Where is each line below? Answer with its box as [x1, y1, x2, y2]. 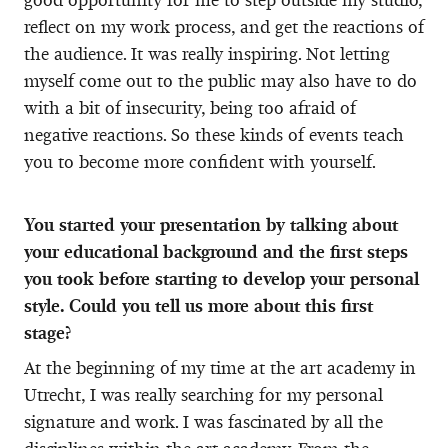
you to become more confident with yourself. [24, 150, 376, 173]
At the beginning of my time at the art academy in [24, 356, 416, 379]
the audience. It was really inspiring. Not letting [24, 42, 390, 65]
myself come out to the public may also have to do [24, 69, 417, 92]
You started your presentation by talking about [24, 213, 398, 236]
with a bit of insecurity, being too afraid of [24, 96, 356, 119]
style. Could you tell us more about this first [24, 294, 373, 317]
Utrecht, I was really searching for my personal [24, 383, 383, 406]
